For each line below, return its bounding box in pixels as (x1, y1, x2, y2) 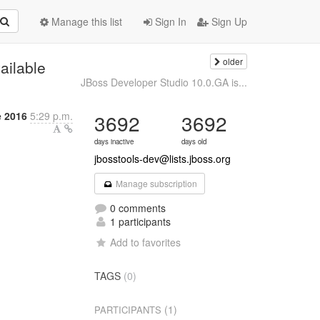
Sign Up (209, 14, 247, 29)
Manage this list (49, 14, 122, 29)
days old (181, 136, 207, 146)
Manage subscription (113, 177, 197, 189)
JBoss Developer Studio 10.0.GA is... (80, 75, 247, 89)
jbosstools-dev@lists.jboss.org (94, 151, 231, 166)
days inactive (94, 136, 134, 146)
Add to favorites (110, 235, 181, 249)
